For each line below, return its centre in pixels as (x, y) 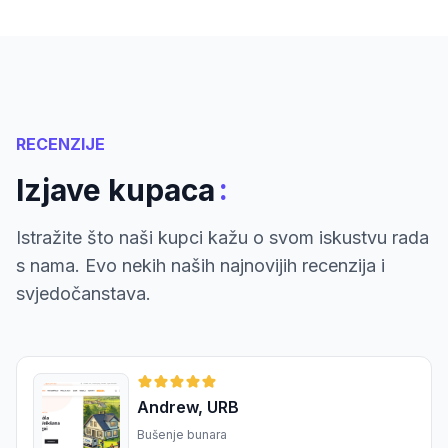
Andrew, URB (188, 407)
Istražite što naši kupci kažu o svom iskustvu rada (222, 238)
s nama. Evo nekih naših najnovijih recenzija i (200, 266)
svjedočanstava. (83, 294)
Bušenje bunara (182, 435)
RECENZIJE (60, 144)
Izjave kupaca (115, 190)
